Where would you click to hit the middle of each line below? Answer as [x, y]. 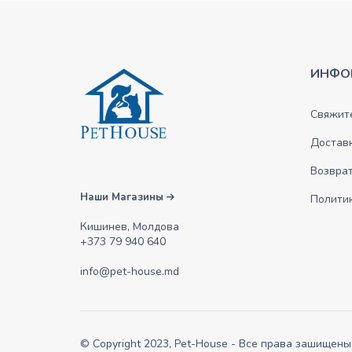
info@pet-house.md [130, 272]
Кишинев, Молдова [130, 227]
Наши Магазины [123, 198]
